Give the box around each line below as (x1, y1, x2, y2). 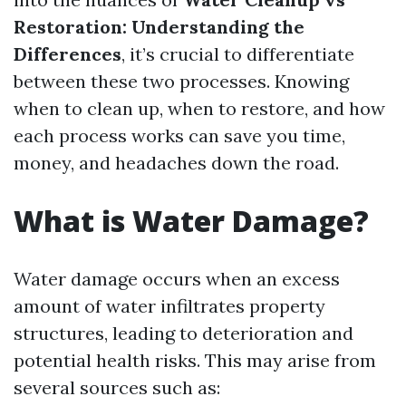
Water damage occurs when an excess (14, 267, 340, 290)
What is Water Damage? (14, 201, 369, 240)
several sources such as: (14, 376, 220, 399)
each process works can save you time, (14, 124, 345, 147)
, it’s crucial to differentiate (121, 43, 354, 65)
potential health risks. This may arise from (14, 349, 376, 372)
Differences (14, 43, 121, 65)
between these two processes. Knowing (14, 70, 349, 92)
